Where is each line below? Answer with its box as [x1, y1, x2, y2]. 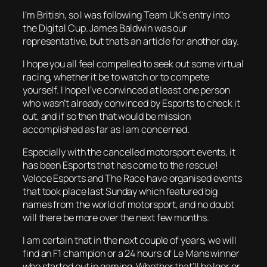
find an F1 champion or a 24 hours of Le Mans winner [23, 247, 240, 260]
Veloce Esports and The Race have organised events [23, 172, 243, 185]
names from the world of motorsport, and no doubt [23, 198, 235, 212]
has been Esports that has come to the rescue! [23, 159, 218, 172]
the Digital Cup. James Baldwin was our [23, 21, 188, 35]
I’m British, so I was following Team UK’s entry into [23, 8, 229, 21]
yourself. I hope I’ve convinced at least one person [23, 83, 230, 97]
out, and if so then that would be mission [23, 109, 191, 123]
